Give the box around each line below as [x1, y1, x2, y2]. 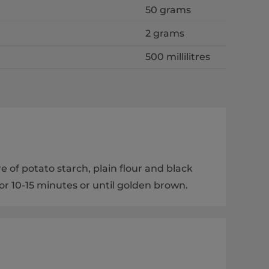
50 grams [145, 4, 191, 16]
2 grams [145, 28, 184, 39]
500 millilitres [145, 51, 210, 62]
